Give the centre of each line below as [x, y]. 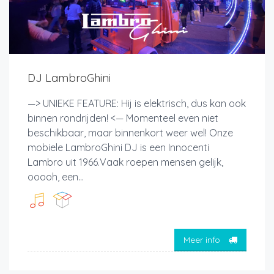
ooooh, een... [56, 176]
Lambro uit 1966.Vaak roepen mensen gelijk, [125, 162]
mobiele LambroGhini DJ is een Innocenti [118, 147]
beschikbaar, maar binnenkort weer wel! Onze [130, 132]
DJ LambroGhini [69, 78]
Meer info [203, 240]
